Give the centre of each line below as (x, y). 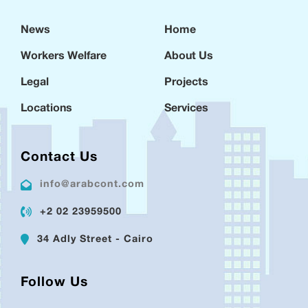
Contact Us (59, 158)
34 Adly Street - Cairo (95, 239)
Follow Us (54, 283)
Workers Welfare (64, 57)
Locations (46, 109)
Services (186, 109)
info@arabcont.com (92, 185)
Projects (186, 83)
